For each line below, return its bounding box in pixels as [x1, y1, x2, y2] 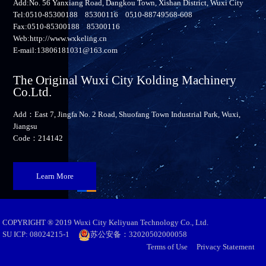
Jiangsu [13, 122, 38, 131]
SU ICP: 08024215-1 [2, 230, 70, 239]
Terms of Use [146, 242, 188, 252]
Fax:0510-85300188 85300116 [13, 22, 128, 31]
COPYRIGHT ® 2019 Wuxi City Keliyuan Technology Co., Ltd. [2, 218, 209, 227]
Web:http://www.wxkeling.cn [13, 34, 107, 43]
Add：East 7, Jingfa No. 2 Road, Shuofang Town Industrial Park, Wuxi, [13, 110, 241, 119]
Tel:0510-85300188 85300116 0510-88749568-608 [13, 10, 193, 20]
